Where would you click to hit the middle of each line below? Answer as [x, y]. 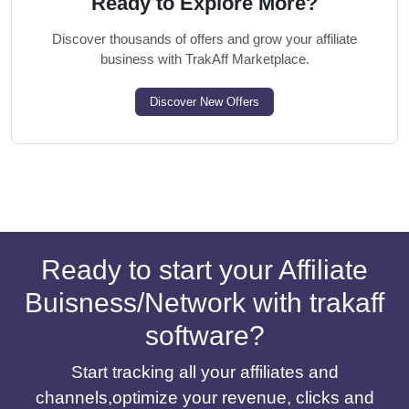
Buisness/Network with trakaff [204, 303]
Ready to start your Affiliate [204, 270]
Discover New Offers [204, 102]
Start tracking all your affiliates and [204, 372]
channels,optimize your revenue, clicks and [204, 398]
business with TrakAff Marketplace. [204, 59]
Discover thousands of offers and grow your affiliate [204, 39]
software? [204, 336]
